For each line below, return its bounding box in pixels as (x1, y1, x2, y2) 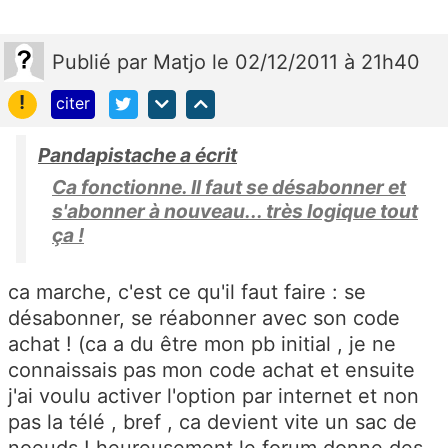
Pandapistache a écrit (38, 143, 237, 168)
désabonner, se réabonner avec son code (8, 306, 400, 331)
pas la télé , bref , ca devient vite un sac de (8, 410, 417, 435)
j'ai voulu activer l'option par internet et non (8, 384, 419, 409)
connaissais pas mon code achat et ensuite (8, 358, 415, 383)
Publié (52, 50, 117, 75)
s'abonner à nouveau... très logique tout (52, 199, 418, 224)
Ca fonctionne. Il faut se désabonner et (52, 175, 406, 200)
